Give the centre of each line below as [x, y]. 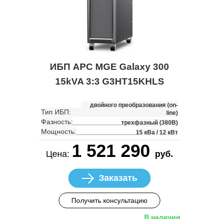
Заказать [118, 178]
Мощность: [59, 131]
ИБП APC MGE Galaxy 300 [109, 66]
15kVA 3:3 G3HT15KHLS [109, 81]
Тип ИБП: [56, 112]
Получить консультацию [109, 200]
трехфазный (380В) [150, 122]
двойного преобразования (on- [134, 105]
